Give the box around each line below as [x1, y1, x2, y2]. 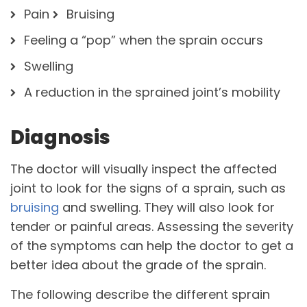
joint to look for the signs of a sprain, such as [10, 180, 286, 197]
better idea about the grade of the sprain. [10, 256, 266, 274]
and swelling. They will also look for [59, 199, 275, 217]
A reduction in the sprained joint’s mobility [24, 84, 280, 101]
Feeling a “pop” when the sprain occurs [24, 32, 263, 49]
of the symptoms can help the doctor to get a [10, 237, 293, 255]
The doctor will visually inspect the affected [10, 160, 277, 178]
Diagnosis [10, 124, 110, 151]
